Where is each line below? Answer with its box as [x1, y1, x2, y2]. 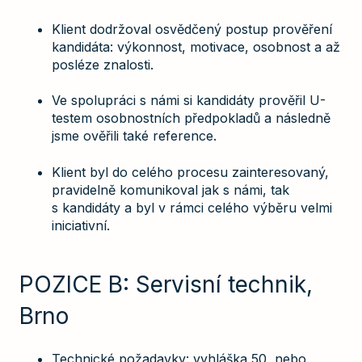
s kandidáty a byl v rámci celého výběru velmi [52, 199, 332, 216]
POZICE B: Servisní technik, [19, 270, 313, 298]
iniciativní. [52, 217, 110, 234]
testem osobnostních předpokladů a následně [52, 110, 330, 127]
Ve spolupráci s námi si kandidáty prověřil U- [52, 92, 326, 109]
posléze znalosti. [52, 56, 154, 73]
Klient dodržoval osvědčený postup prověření [52, 20, 332, 37]
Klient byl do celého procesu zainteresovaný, [52, 163, 329, 180]
